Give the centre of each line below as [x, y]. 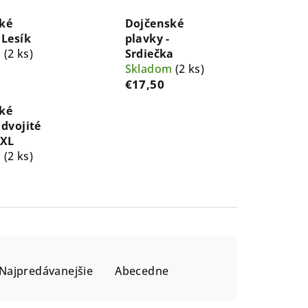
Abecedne [142, 271]
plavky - [147, 38]
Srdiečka [149, 53]
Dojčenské [154, 23]
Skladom [150, 68]
